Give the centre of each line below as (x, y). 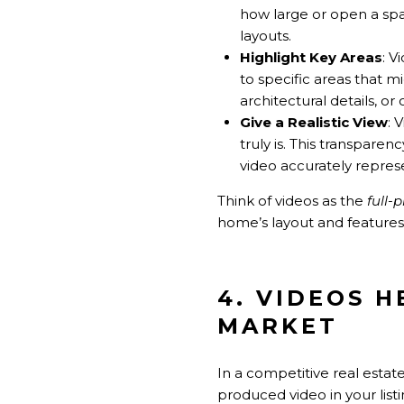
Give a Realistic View (313, 122)
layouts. (265, 35)
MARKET (278, 326)
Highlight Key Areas (311, 57)
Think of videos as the (292, 200)
